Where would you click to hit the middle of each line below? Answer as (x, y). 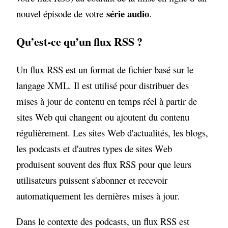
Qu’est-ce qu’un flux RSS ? (80, 41)
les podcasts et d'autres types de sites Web (94, 149)
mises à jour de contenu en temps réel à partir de (107, 101)
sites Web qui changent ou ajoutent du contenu (103, 117)
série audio (128, 13)
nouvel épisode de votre (62, 13)
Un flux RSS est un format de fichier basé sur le (105, 70)
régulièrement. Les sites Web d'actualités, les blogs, (112, 133)
